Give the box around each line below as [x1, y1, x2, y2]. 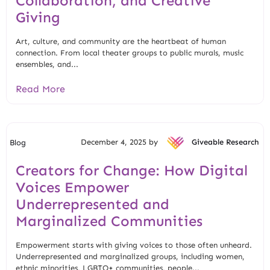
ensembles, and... [16, 59, 78, 69]
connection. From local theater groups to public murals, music [16, 48, 243, 57]
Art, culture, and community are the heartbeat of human [16, 36, 226, 46]
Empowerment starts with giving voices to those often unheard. [16, 240, 252, 250]
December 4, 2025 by [81, 137, 160, 146]
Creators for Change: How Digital [16, 161, 248, 179]
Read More [16, 83, 65, 95]
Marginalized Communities [16, 212, 202, 230]
